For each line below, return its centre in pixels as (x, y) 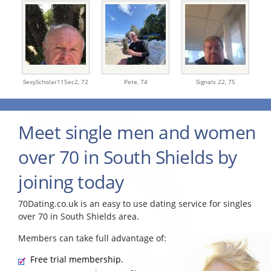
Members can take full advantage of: (92, 238)
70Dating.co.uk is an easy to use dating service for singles (135, 204)
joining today (71, 182)
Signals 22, (212, 82)
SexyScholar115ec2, (52, 82)
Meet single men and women (137, 132)
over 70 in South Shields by (128, 157)
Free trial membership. (77, 260)
